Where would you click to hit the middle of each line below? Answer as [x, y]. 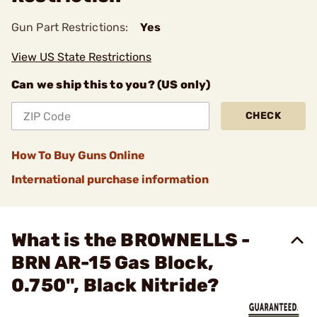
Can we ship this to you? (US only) [111, 85]
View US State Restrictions [81, 57]
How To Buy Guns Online [78, 155]
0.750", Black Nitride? [115, 286]
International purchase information [110, 179]
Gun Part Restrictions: [70, 27]
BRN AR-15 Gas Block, [113, 263]
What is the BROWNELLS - [131, 240]
